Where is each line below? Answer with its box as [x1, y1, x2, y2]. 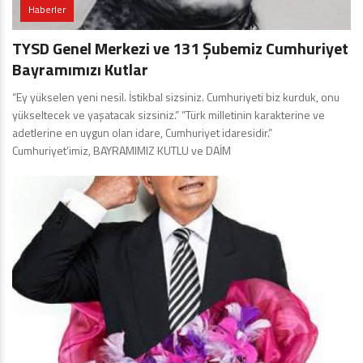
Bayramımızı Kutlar [12, 57, 148, 83]
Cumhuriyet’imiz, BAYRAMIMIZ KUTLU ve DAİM [12, 142, 231, 160]
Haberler [28, 2, 66, 18]
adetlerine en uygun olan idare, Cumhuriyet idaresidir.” [12, 124, 272, 142]
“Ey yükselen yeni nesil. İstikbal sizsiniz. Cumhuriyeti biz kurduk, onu [12, 88, 340, 106]
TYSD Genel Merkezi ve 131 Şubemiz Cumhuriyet [12, 36, 348, 62]
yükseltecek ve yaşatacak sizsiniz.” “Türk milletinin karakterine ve [12, 106, 325, 124]
